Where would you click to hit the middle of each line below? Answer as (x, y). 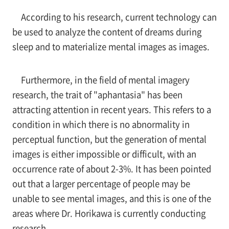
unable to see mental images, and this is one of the (111, 198)
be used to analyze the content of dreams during (107, 32)
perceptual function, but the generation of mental (109, 139)
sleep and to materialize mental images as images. (111, 47)
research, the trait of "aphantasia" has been (97, 94)
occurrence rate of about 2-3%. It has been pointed (111, 168)
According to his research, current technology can (119, 17)
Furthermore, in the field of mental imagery (105, 79)
